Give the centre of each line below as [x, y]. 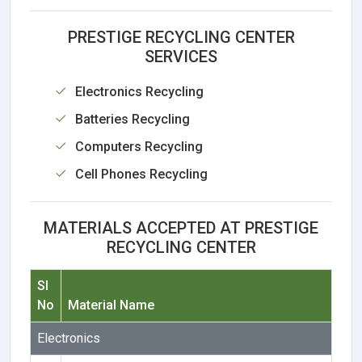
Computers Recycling [139, 146]
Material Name [111, 305]
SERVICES [181, 56]
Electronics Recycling [139, 91]
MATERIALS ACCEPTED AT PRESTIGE [181, 227]
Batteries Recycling [133, 119]
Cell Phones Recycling [141, 174]
